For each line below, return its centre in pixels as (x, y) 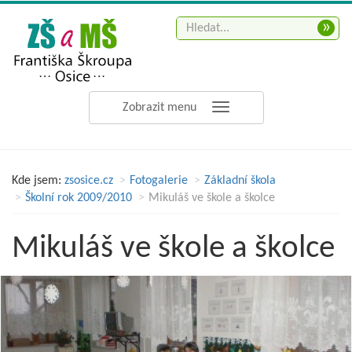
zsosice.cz (89, 181)
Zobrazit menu (159, 108)
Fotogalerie (159, 181)
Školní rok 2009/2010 (79, 198)
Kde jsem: (37, 181)
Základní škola (240, 181)
